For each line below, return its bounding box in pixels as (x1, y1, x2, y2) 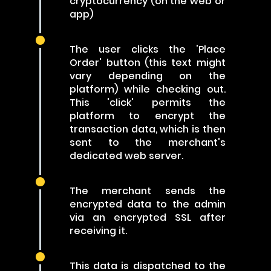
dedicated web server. (70, 149, 184, 163)
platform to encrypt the (70, 109, 226, 123)
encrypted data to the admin (70, 197, 226, 211)
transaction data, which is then (70, 122, 226, 136)
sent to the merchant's (70, 135, 226, 149)
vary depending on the (70, 69, 226, 83)
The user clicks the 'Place (70, 42, 226, 56)
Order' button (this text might (70, 56, 226, 70)
